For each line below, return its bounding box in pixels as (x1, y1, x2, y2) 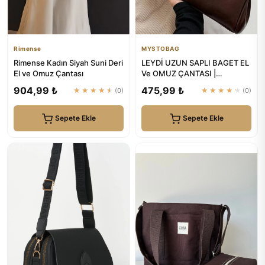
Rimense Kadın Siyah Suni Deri (14, 58, 123, 67)
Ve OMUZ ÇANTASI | (141, 69, 216, 78)
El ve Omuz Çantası (14, 69, 83, 78)
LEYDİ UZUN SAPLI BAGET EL (141, 58, 249, 67)
